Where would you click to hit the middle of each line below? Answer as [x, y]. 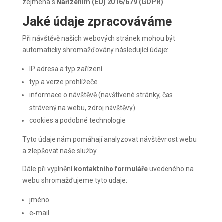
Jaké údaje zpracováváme [97, 22]
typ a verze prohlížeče [63, 82]
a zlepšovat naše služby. [60, 151]
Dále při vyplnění [48, 169]
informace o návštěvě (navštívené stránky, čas [101, 95]
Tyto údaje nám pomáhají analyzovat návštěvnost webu [109, 139]
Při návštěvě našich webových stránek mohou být [99, 38]
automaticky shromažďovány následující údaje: [95, 50]
